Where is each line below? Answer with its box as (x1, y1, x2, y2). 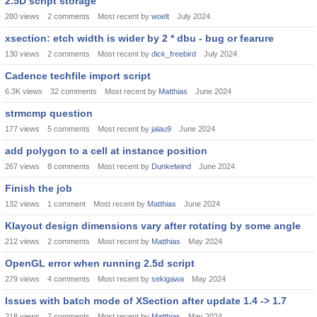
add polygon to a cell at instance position (5, 145, 207, 156)
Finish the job (5, 183, 72, 194)
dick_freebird (151, 50, 196, 58)
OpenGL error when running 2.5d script (5, 258, 195, 269)
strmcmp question (5, 108, 93, 119)
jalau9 (151, 125, 171, 133)
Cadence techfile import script (5, 70, 151, 81)
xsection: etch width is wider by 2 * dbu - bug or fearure (5, 33, 274, 44)
